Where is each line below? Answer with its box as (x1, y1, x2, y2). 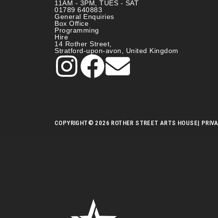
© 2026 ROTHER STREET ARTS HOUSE (88, 119, 198, 127)
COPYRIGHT (54, 119, 88, 127)
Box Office (54, 19, 89, 28)
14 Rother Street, (54, 40, 112, 48)
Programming (54, 26, 99, 35)
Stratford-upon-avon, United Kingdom (54, 47, 179, 55)
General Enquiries (54, 13, 114, 21)
